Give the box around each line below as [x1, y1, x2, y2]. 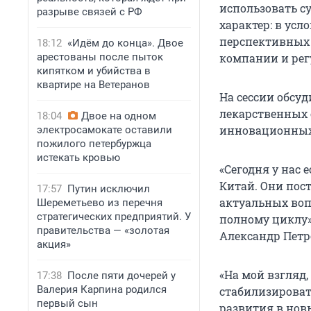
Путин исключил [67, 183, 150, 195]
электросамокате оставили [37, 124, 172, 136]
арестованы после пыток [37, 51, 163, 63]
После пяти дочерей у [67, 269, 176, 282]
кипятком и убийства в [37, 65, 151, 77]
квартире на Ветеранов [37, 78, 150, 91]
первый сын [37, 297, 98, 310]
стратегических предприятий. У [37, 210, 191, 223]
